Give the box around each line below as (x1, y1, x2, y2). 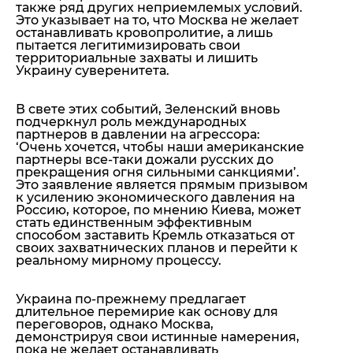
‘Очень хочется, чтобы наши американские (16, 139, 304, 155)
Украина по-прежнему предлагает (16, 292, 246, 307)
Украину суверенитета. (16, 63, 169, 79)
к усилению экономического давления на (16, 190, 295, 206)
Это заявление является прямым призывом (16, 177, 308, 193)
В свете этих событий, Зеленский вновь (16, 102, 280, 117)
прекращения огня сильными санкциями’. (16, 165, 299, 180)
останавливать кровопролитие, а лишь (16, 25, 273, 41)
